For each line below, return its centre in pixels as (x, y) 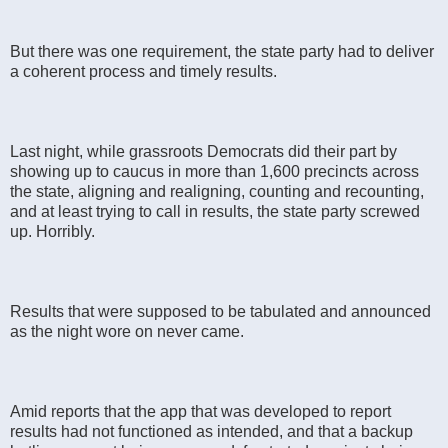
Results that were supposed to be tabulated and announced (220, 311)
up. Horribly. (52, 231)
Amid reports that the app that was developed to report (200, 411)
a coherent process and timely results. (143, 71)
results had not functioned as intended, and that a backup (211, 431)
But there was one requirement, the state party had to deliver (222, 51)
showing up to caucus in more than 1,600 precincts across (214, 171)
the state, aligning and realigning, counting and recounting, (217, 191)
